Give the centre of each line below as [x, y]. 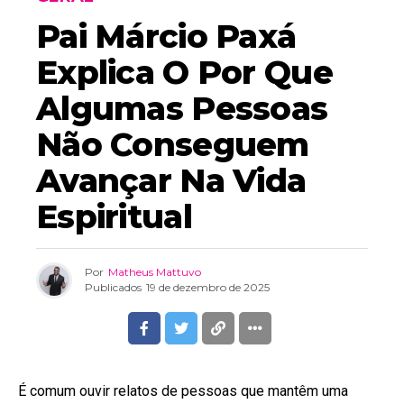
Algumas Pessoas [182, 108]
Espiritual [114, 216]
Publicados [113, 288]
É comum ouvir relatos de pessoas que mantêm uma [183, 390]
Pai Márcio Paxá [166, 36]
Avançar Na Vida [171, 180]
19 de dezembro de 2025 [208, 288]
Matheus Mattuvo [155, 272]
